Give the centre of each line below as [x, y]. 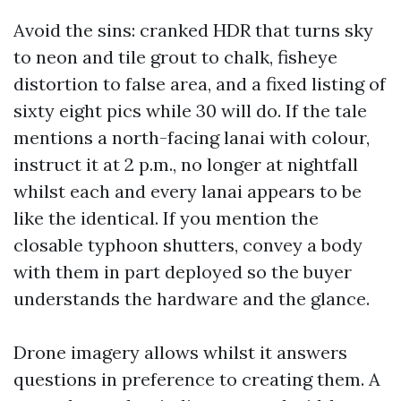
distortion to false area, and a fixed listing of [200, 84]
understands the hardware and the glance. [192, 299]
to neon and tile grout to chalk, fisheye [175, 57]
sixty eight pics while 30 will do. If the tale [190, 111]
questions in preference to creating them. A [197, 379]
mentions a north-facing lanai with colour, [192, 137]
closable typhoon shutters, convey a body [188, 245]
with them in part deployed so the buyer [183, 272]
